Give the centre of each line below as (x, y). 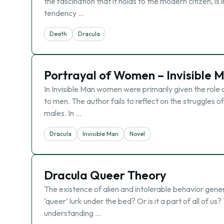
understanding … (72, 213)
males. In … (63, 113)
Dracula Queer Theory (105, 175)
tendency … (64, 13)
